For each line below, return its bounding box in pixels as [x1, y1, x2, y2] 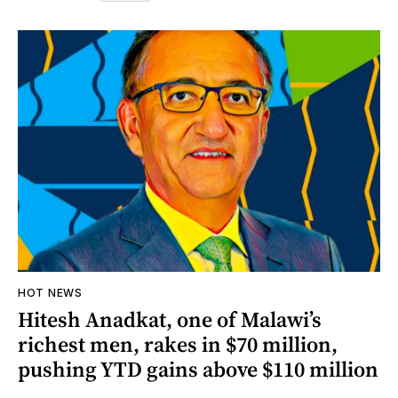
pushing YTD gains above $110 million [18, 354, 378, 384]
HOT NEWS [18, 285, 83, 299]
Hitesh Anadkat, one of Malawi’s [18, 304, 322, 334]
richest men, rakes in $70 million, [18, 329, 338, 359]
